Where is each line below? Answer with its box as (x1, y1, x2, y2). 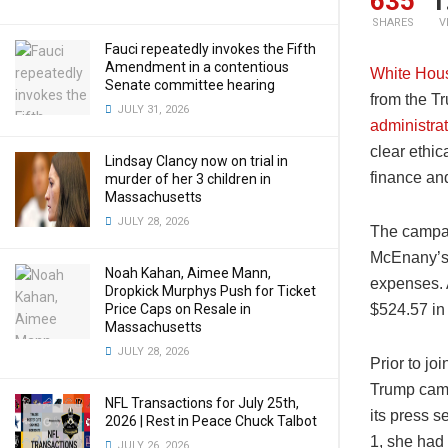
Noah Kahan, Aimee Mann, (105, 265, 271, 281)
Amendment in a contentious (105, 59, 289, 75)
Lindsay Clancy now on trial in (105, 153, 288, 169)
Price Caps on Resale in (105, 301, 251, 317)
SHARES (371, 16, 414, 30)
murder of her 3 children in (105, 171, 271, 187)
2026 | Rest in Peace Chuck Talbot (105, 413, 317, 429)
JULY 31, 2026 (114, 103, 189, 116)
